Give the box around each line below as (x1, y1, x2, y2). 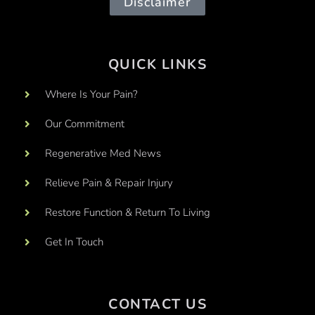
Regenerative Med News (44, 146, 161, 160)
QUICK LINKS (108, 55, 207, 74)
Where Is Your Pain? (44, 87, 138, 101)
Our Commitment (44, 117, 124, 131)
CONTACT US (108, 295, 207, 314)
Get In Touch (44, 235, 103, 249)
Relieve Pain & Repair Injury (44, 176, 173, 190)
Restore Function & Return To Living (44, 205, 210, 219)
